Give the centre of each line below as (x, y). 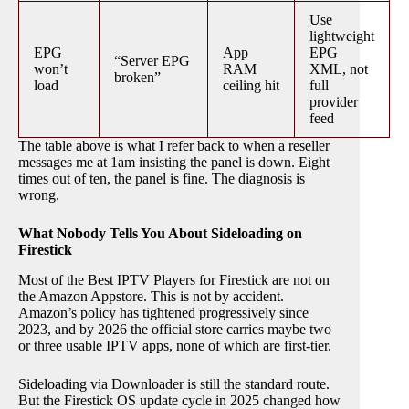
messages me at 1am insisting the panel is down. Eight (174, 163)
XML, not (339, 69)
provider (334, 102)
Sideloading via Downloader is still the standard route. (174, 384)
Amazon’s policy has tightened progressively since (163, 313)
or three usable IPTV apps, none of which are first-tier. (175, 346)
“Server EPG (152, 61)
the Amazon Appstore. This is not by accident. (151, 297)
